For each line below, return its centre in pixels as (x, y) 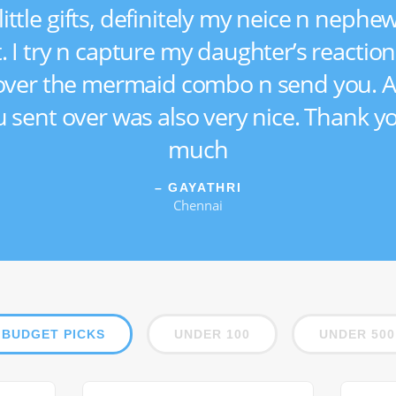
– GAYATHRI (198, 187)
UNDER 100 (212, 334)
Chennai (198, 205)
